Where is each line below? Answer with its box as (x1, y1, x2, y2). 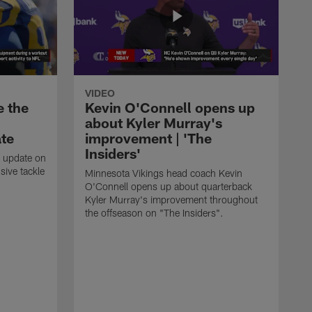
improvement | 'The (85, 129, 212, 146)
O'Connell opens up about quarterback (85, 180, 252, 192)
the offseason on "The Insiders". (85, 206, 224, 219)
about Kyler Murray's (85, 114, 222, 131)
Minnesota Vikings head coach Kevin (85, 166, 242, 179)
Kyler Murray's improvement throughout (85, 193, 258, 205)
